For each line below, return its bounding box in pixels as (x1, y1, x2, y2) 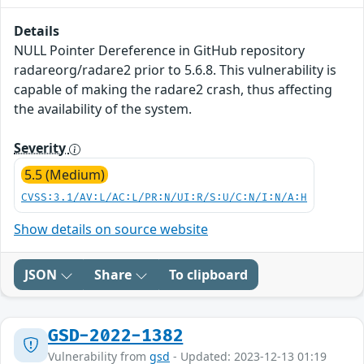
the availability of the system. (14, 100, 192, 119)
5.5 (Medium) (24, 166, 105, 184)
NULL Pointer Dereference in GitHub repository (14, 41, 305, 60)
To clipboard (169, 266, 248, 284)
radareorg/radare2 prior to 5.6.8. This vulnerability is (14, 61, 336, 80)
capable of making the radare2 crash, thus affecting (14, 80, 332, 99)
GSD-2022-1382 (48, 326, 184, 347)
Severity (14, 139, 69, 158)
